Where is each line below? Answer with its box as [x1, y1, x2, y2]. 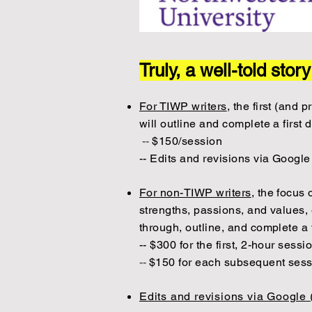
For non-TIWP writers [139, 186, 251, 199]
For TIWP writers [139, 100, 227, 113]
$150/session [152, 134, 223, 148]
